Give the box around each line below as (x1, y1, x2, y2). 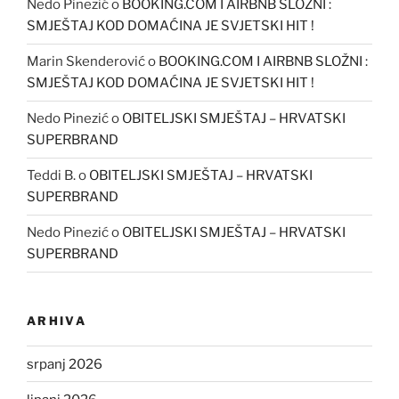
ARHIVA (27, 313, 87, 328)
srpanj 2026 (27, 355, 102, 372)
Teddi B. (27, 167, 76, 184)
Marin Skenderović (27, 53, 145, 70)
